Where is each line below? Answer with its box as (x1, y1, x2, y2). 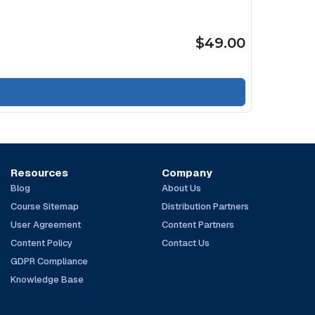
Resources (11, 165, 69, 179)
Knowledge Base (11, 273, 84, 285)
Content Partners (161, 218, 234, 231)
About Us (161, 181, 201, 194)
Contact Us (161, 236, 210, 249)
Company (161, 165, 212, 179)
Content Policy (11, 236, 73, 249)
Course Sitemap (11, 200, 79, 212)
